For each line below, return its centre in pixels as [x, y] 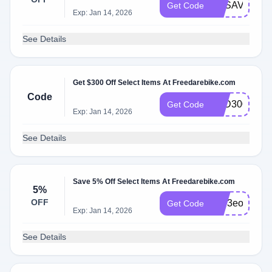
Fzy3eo [227, 203]
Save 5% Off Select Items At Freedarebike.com [154, 182]
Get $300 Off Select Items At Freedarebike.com [155, 83]
